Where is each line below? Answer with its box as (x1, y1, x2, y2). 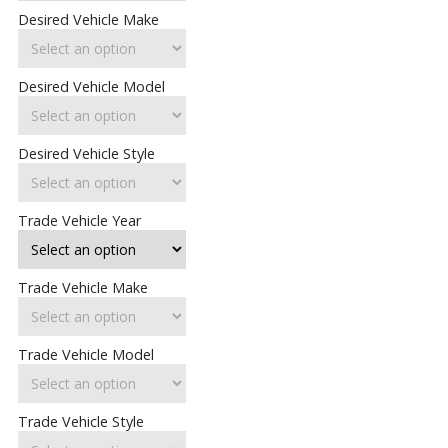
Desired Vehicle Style (18, 144, 156, 164)
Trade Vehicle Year (18, 211, 142, 231)
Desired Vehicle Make (18, 10, 160, 30)
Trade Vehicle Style (18, 412, 145, 432)
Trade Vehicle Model (18, 345, 155, 365)
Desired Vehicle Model (18, 77, 166, 97)
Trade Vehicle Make (18, 278, 149, 298)
